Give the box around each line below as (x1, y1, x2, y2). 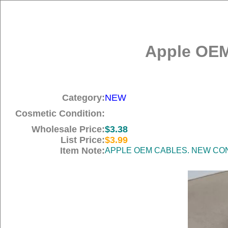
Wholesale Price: (32, 124, 105, 134)
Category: (62, 93, 105, 103)
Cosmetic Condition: (15, 108, 105, 119)
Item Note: (60, 146, 105, 156)
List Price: (61, 135, 105, 145)
